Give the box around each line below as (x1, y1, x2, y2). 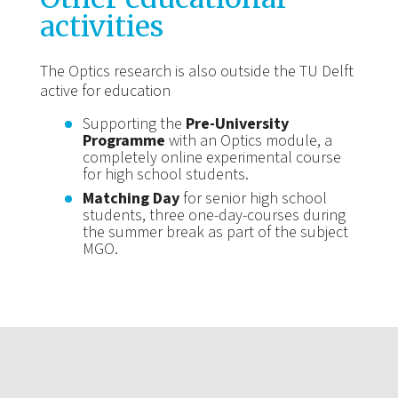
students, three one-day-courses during (82, 205, 346, 227)
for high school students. (82, 164, 249, 186)
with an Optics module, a (164, 131, 332, 152)
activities (39, 9, 163, 45)
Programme (82, 131, 165, 152)
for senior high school (179, 188, 327, 210)
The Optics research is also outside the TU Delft (39, 61, 354, 83)
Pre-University (185, 114, 289, 135)
